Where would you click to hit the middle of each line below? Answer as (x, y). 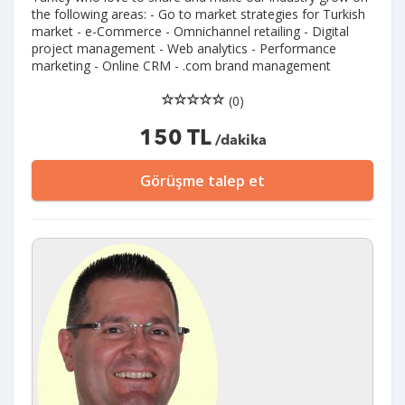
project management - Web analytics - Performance (184, 48)
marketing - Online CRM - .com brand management (181, 65)
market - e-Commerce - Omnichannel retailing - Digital (190, 31)
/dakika (239, 141)
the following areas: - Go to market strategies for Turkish (198, 14)
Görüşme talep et (202, 180)
